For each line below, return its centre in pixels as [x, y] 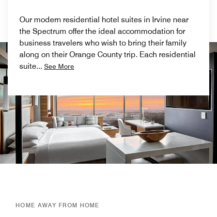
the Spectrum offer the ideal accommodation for [102, 31]
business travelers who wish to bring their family [103, 43]
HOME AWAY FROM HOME [58, 205]
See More [59, 66]
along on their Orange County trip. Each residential [108, 54]
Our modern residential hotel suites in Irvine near [104, 19]
